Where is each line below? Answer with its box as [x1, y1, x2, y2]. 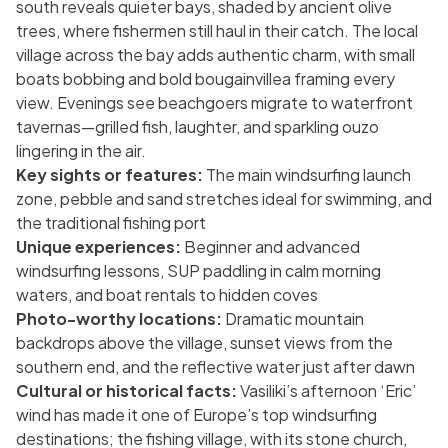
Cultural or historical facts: [16, 380, 237, 401]
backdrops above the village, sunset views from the [16, 332, 393, 353]
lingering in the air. [16, 140, 146, 161]
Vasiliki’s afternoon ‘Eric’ [237, 380, 416, 401]
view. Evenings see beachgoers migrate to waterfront [16, 92, 413, 113]
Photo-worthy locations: [16, 308, 222, 329]
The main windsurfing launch [203, 164, 411, 185]
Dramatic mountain [222, 308, 364, 329]
